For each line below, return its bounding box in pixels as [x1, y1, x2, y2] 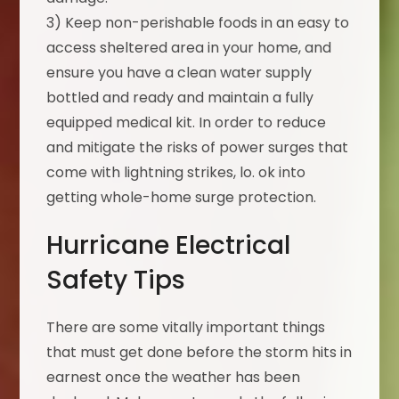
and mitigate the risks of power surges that [46, 137, 349, 159]
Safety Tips [46, 263, 186, 298]
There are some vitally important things [46, 317, 326, 338]
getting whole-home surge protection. [46, 187, 317, 208]
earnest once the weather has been [46, 367, 301, 388]
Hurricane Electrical [46, 228, 291, 264]
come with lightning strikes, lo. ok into [46, 162, 306, 183]
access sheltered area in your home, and [46, 37, 332, 59]
